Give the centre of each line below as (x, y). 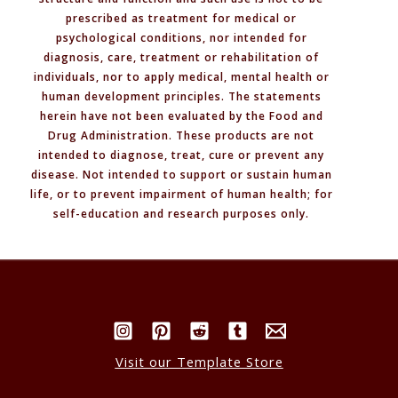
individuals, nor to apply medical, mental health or (181, 76)
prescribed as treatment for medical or (181, 18)
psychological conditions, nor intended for (181, 37)
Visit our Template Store (199, 361)
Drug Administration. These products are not (181, 135)
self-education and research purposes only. (181, 213)
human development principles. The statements (181, 96)
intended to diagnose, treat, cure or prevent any (181, 155)
